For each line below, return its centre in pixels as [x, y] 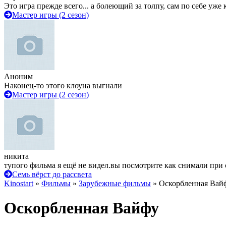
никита [16, 156]
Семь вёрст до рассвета [52, 174]
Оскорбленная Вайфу [81, 208]
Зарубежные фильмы [115, 183]
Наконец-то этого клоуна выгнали [63, 86]
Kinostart [19, 183]
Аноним [18, 76]
